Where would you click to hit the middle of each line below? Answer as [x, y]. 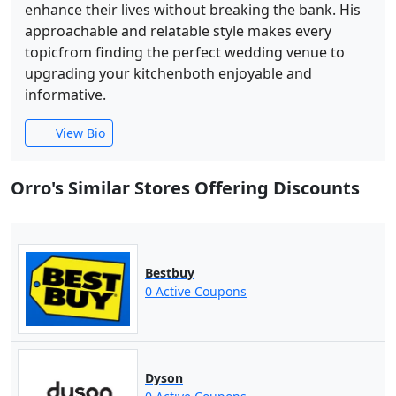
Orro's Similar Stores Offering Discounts [185, 188]
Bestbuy [169, 273]
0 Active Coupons [195, 292]
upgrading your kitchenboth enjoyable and [168, 73]
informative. [65, 95]
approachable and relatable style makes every [178, 31]
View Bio [78, 133]
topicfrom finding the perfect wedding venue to [185, 52]
